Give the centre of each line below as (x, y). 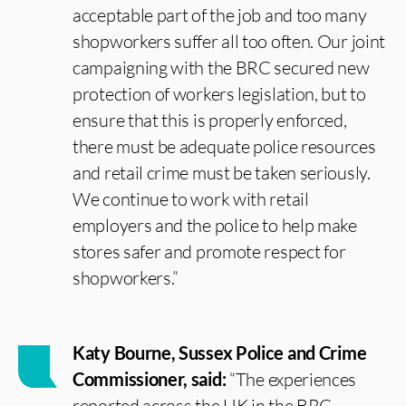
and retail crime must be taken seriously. (222, 173)
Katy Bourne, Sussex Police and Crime (220, 353)
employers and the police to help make (215, 225)
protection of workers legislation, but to (219, 94)
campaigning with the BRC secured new (221, 68)
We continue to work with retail (191, 199)
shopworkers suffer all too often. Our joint (229, 41)
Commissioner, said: (151, 379)
